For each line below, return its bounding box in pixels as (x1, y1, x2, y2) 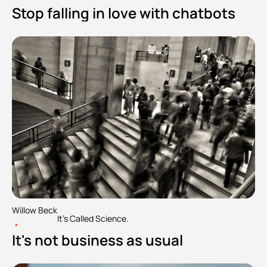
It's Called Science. (57, 212, 129, 224)
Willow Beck (12, 204, 57, 216)
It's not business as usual (12, 230, 183, 250)
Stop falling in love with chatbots (12, 3, 235, 23)
